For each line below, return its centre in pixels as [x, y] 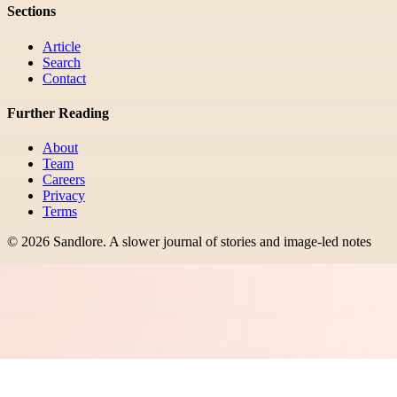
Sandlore [78, 242]
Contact [64, 78]
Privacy [64, 196]
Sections [31, 12]
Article [62, 46]
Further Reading [58, 113]
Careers [64, 180]
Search [62, 62]
